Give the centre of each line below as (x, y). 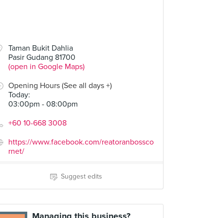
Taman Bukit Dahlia (41, 48)
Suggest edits (81, 176)
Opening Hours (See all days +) (60, 86)
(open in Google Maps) (46, 67)
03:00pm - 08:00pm (43, 104)
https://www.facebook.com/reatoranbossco (81, 142)
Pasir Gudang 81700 (42, 57)
